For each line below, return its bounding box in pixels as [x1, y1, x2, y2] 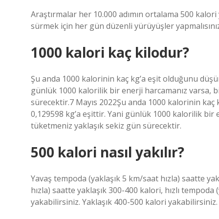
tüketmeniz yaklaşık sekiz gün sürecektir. [31, 120, 181, 131]
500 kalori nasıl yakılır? [31, 143, 184, 161]
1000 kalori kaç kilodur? [31, 43, 189, 62]
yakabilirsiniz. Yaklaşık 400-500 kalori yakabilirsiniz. [31, 197, 218, 207]
